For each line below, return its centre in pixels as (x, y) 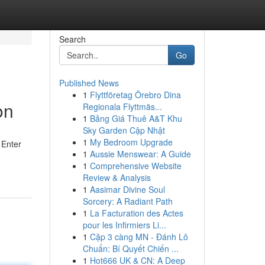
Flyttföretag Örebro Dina (135, 95)
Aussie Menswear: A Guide (140, 154)
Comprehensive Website (135, 166)
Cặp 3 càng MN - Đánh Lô (139, 237)
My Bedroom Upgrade (131, 142)
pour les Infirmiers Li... (124, 225)
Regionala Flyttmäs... (122, 106)
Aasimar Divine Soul (127, 189)
